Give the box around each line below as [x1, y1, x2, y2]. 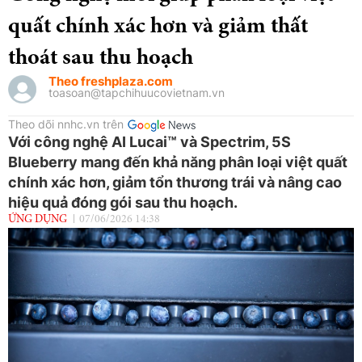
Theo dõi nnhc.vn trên [8, 116, 124, 131]
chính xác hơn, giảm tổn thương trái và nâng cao [8, 173, 342, 191]
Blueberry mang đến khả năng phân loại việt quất [8, 153, 347, 170]
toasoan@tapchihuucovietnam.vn [48, 85, 225, 99]
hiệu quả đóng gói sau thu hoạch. [8, 193, 238, 211]
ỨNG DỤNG [8, 213, 67, 225]
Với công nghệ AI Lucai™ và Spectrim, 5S [8, 133, 291, 150]
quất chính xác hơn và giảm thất [8, 15, 308, 39]
